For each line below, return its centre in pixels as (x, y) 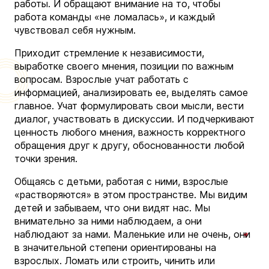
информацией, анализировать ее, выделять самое (131, 92)
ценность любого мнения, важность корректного (130, 132)
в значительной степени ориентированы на (115, 247)
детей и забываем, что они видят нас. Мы (112, 207)
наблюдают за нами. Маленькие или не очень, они (132, 234)
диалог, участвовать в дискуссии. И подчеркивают (134, 119)
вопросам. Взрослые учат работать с (101, 79)
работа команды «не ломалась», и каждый (115, 17)
